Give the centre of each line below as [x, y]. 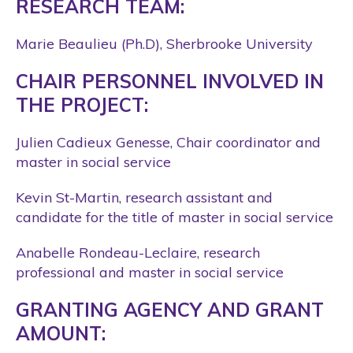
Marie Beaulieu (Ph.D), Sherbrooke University [164, 43]
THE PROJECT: [82, 104]
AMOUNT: [61, 333]
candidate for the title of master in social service [175, 217]
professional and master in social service [150, 272]
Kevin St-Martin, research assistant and [144, 197]
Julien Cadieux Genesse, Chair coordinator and [168, 142]
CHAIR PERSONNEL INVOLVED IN [170, 81]
